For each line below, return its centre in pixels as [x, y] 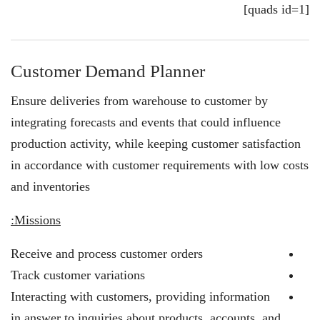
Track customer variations [78, 275]
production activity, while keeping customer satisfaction [156, 144]
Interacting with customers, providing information [140, 296]
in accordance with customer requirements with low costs [160, 165]
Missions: [37, 220]
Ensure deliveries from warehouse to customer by [139, 101]
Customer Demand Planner [108, 71]
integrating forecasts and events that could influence [146, 122]
